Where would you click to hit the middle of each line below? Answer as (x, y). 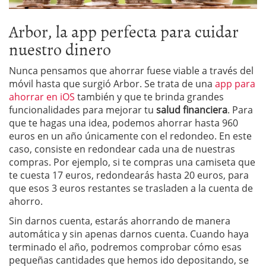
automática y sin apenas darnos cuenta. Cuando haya (129, 234)
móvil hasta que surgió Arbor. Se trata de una (112, 83)
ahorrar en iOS (42, 96)
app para (235, 83)
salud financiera (192, 110)
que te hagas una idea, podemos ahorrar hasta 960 (123, 123)
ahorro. (26, 201)
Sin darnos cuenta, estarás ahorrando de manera (120, 221)
